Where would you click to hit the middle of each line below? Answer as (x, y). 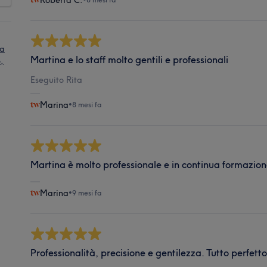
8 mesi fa (87, 105)
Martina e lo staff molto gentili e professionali (129, 60)
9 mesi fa (87, 193)
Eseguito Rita (56, 80)
